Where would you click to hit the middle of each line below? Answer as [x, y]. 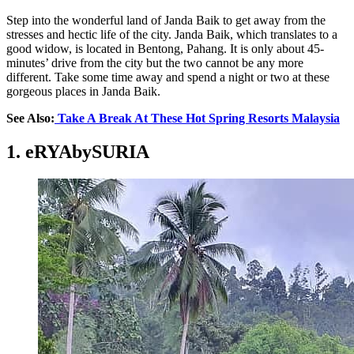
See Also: [30, 118]
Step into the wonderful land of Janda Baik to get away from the [166, 20]
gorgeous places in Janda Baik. [83, 91]
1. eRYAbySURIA [78, 151]
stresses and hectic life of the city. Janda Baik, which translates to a [172, 34]
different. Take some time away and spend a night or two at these [168, 77]
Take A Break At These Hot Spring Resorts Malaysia [197, 118]
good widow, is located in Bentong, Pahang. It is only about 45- [165, 48]
